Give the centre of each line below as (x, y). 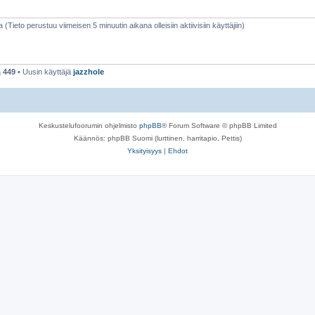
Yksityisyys (144, 151)
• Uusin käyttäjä (44, 71)
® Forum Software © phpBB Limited (219, 126)
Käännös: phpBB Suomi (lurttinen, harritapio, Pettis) (157, 138)
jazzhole (89, 71)
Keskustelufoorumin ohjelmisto (89, 126)
